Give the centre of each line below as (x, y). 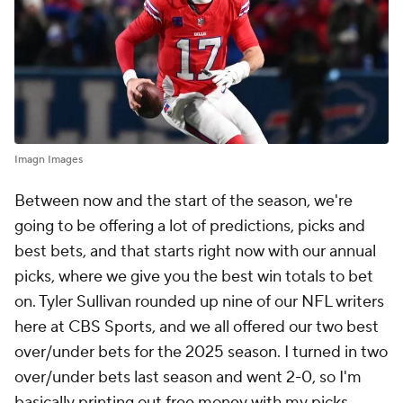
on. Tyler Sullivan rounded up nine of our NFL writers (199, 302)
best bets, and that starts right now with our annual (195, 252)
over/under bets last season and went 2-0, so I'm (188, 378)
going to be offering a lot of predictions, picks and (190, 227)
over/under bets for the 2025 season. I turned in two (201, 353)
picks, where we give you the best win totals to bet (194, 277)
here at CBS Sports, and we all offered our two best (197, 327)
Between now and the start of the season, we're (184, 201)
